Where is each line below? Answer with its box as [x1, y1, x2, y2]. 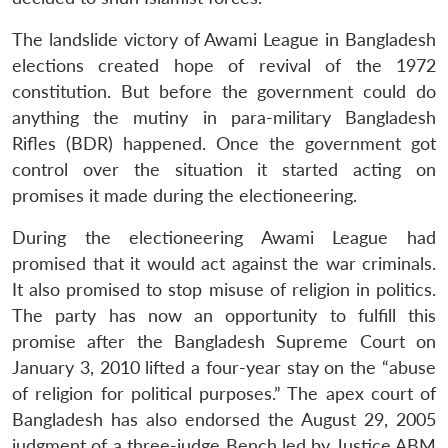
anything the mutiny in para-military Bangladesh [12, 106, 436, 128]
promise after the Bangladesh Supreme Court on [12, 330, 436, 352]
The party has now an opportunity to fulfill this [12, 304, 436, 326]
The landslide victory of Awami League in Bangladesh [12, 28, 436, 50]
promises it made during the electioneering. [12, 184, 357, 206]
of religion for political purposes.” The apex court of [12, 382, 436, 404]
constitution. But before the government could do [12, 80, 436, 102]
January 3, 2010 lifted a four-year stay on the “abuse [12, 356, 436, 378]
